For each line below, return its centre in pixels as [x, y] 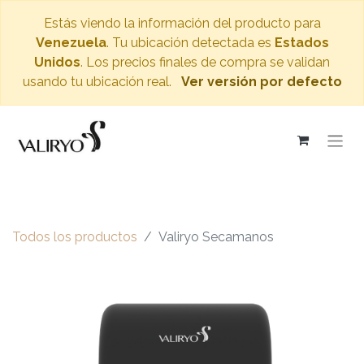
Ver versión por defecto [261, 82]
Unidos [57, 62]
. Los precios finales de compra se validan [205, 62]
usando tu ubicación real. [98, 82]
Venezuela [71, 43]
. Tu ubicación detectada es [190, 43]
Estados [301, 43]
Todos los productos [75, 237]
